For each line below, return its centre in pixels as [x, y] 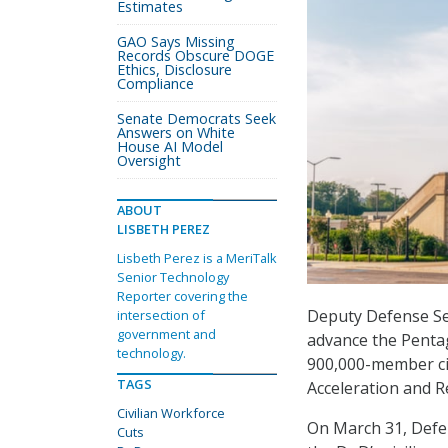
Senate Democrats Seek [196, 118]
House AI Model [170, 146]
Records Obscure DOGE [195, 55]
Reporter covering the [182, 296]
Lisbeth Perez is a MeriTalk [197, 258]
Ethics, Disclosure [174, 69]
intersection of [161, 315]
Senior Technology [173, 277]
